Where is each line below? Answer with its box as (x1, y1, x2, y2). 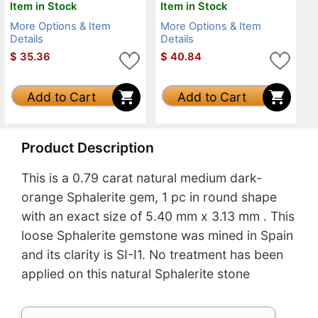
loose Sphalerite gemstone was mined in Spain (21, 228, 293, 243)
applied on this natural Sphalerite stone (21, 266, 250, 282)
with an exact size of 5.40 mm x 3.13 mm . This (21, 209, 295, 224)
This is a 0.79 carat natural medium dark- (21, 170, 262, 186)
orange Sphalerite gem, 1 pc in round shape (21, 190, 277, 205)
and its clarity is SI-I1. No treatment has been (21, 247, 283, 263)
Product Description (21, 138, 154, 156)
